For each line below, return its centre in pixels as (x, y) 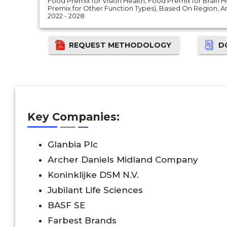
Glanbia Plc (73, 144)
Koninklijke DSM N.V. (93, 175)
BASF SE (66, 205)
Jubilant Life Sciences (95, 190)
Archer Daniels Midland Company (123, 159)
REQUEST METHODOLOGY (120, 45)
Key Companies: (73, 117)
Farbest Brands (82, 220)
